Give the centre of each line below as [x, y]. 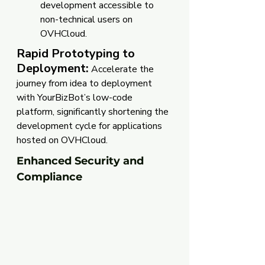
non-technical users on [88, 19]
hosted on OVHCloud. [62, 140]
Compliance [49, 177]
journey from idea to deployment [85, 83]
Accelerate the [122, 69]
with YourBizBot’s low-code [76, 97]
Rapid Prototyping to [77, 53]
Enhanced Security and [82, 161]
